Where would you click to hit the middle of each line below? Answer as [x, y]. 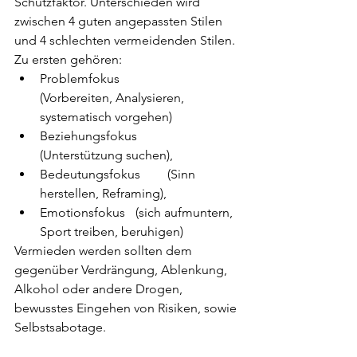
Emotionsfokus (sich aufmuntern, [84, 213]
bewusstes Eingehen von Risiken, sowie [127, 308]
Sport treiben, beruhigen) [112, 232]
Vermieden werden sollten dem [105, 251]
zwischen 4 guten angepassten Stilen [120, 22]
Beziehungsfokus [90, 136]
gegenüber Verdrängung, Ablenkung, [122, 270]
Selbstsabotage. [62, 328]
